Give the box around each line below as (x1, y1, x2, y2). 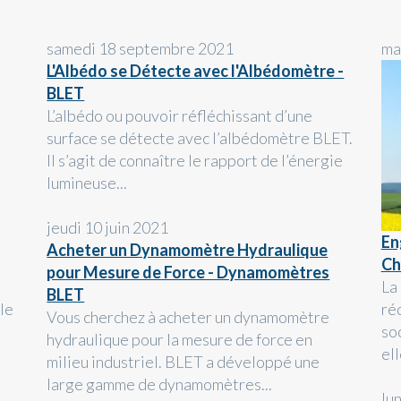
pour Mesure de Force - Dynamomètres (47, 261, 330, 282)
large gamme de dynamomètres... (47, 373, 273, 394)
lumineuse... (47, 172, 128, 192)
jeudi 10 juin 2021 (47, 217, 169, 237)
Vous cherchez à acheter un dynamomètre (47, 306, 330, 327)
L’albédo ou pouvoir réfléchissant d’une (47, 105, 313, 125)
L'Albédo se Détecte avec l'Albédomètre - (47, 60, 345, 81)
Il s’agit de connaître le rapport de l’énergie (47, 149, 344, 170)
